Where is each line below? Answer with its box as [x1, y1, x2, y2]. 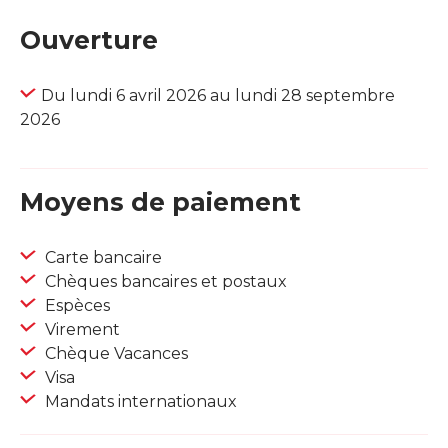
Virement [41, 320, 120, 340]
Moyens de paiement [20, 187, 301, 218]
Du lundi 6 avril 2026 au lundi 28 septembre [41, 86, 395, 106]
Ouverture [20, 25, 158, 56]
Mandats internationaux [41, 392, 237, 412]
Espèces [41, 296, 110, 316]
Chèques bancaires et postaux [41, 272, 287, 292]
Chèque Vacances [41, 344, 188, 364]
